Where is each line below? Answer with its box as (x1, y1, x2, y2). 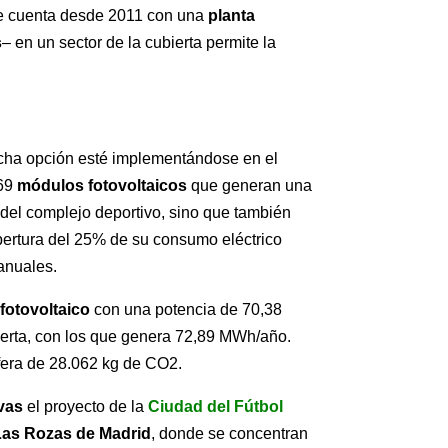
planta (208, 7, 256, 25)
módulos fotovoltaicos (17, 177, 188, 195)
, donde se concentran (151, 425, 309, 443)
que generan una (187, 177, 313, 195)
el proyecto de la (23, 398, 145, 416)
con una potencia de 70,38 (90, 301, 283, 319)
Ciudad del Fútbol (148, 398, 284, 416)
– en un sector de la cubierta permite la (2, 34, 277, 52)
